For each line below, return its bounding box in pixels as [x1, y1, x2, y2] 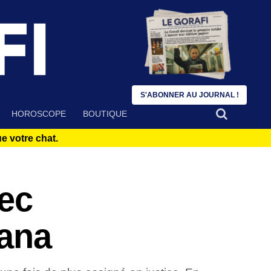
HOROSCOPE [11, 109, 66, 119]
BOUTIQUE [83, 109, 127, 119]
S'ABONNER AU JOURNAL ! [140, 91, 239, 99]
